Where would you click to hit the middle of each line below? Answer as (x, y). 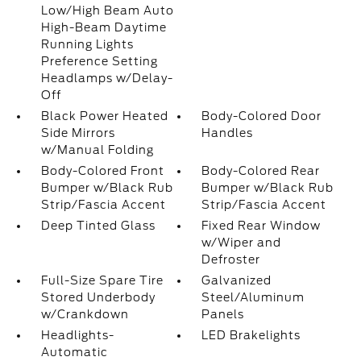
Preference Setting (99, 61)
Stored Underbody (98, 297)
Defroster (231, 259)
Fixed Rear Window (261, 226)
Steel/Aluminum (253, 297)
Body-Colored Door (262, 116)
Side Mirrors (78, 133)
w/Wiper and (242, 243)
